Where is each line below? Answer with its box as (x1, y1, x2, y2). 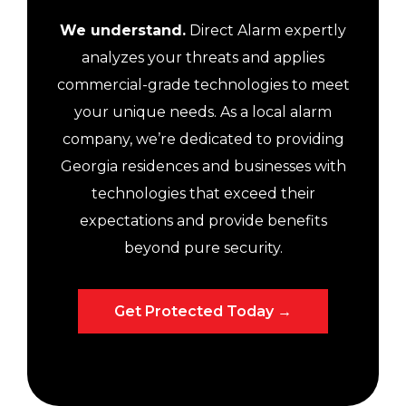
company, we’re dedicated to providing (62, 130, 344, 148)
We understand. (60, 21, 186, 39)
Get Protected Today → (114, 302, 292, 320)
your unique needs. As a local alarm (74, 102, 332, 121)
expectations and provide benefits (79, 211, 327, 229)
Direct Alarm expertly (186, 21, 346, 39)
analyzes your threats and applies (82, 48, 324, 66)
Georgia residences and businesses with (60, 157, 346, 175)
